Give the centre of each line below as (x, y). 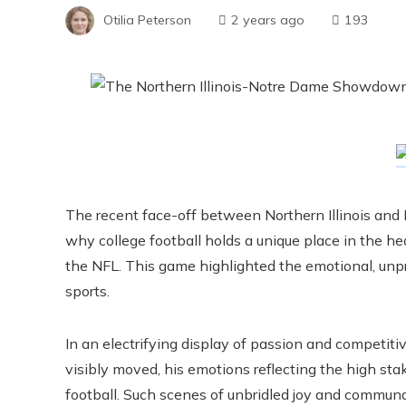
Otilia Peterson (147, 19)
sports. (87, 291)
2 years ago (268, 19)
